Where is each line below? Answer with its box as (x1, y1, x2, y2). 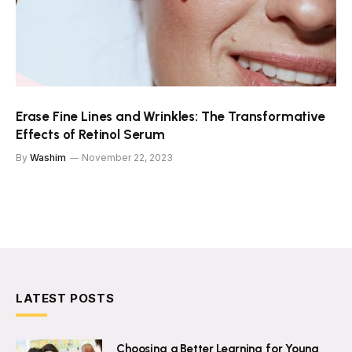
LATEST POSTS (16, 291, 115, 306)
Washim (30, 152, 66, 164)
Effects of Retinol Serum (16, 126, 165, 143)
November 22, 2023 (82, 152, 173, 164)
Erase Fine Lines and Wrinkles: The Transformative (16, 108, 325, 125)
